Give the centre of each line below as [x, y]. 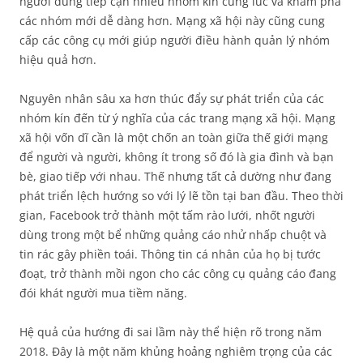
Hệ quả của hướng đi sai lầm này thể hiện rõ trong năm [171, 332]
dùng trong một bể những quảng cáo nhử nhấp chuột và [173, 235]
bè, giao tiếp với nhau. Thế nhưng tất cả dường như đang [175, 176]
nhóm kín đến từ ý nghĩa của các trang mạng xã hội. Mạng [177, 118]
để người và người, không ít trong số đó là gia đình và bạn [177, 157]
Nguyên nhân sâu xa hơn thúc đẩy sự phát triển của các [172, 98]
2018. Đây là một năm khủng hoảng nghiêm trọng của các [176, 351]
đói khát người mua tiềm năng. [103, 293]
